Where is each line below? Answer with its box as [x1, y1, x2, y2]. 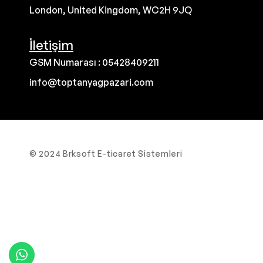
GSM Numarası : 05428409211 [29, 56, 159, 68]
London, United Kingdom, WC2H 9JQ [29, 4, 192, 16]
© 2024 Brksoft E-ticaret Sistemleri [29, 148, 183, 159]
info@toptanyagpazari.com [29, 76, 153, 88]
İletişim [29, 36, 73, 53]
